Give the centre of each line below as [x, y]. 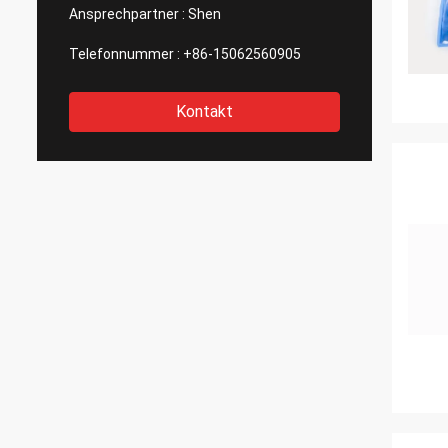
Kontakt [204, 111]
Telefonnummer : [124, 54]
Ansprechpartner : [127, 14]
